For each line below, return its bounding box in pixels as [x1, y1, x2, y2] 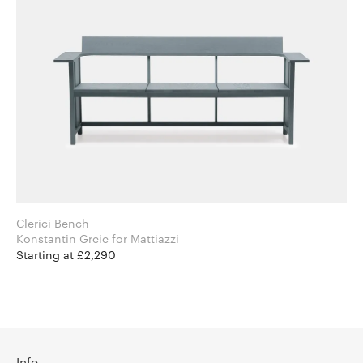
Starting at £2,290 [16, 247, 116, 262]
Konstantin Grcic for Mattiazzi [112, 231, 179, 246]
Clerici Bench [16, 216, 89, 230]
